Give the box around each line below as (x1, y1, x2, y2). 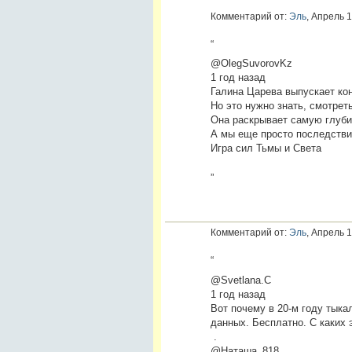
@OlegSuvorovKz (210, 57, 292, 70)
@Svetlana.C (210, 273, 271, 286)
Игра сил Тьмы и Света (210, 142, 321, 155)
